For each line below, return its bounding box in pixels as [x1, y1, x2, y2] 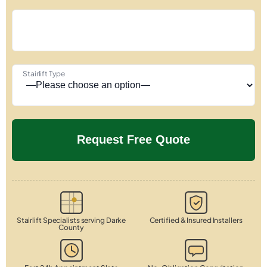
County [58, 222, 84, 232]
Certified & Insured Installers [149, 215, 243, 225]
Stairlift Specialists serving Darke [16, 215, 126, 225]
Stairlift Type [23, 69, 65, 78]
